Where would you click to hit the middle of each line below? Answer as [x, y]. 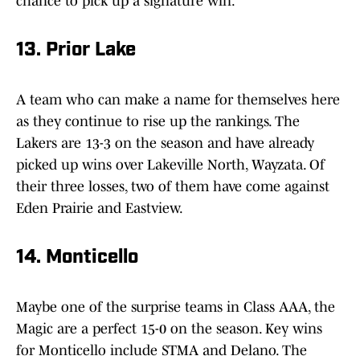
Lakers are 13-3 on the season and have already [165, 143]
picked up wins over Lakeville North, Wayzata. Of [170, 165]
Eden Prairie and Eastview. [100, 209]
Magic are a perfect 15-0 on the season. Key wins [169, 329]
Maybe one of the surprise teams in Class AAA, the [176, 307]
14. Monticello [77, 258]
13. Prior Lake [76, 51]
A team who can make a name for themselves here [178, 100]
